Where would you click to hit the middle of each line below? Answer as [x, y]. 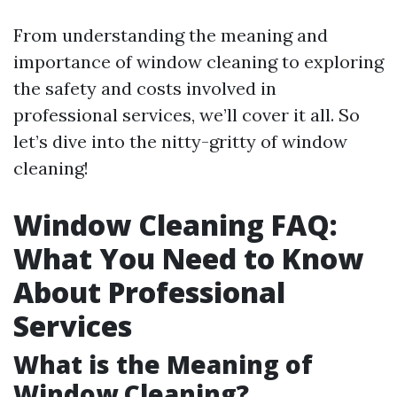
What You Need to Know [188, 258]
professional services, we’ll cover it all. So [187, 115]
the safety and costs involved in [145, 88]
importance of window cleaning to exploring [198, 62]
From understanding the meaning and [171, 35]
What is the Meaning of [163, 364]
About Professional [149, 292]
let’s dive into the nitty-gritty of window [180, 141]
